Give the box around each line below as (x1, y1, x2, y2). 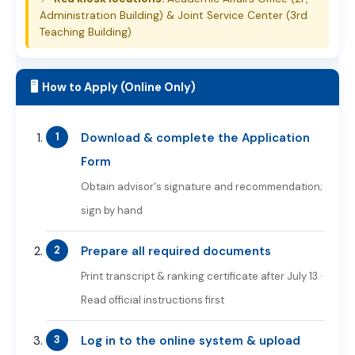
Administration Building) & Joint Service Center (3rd (40, 9, 307, 22)
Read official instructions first (81, 293, 224, 307)
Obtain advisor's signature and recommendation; (81, 180, 323, 193)
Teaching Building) (40, 25, 132, 39)
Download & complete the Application (81, 130, 310, 146)
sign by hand (81, 204, 143, 217)
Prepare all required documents (81, 243, 271, 259)
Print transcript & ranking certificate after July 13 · (81, 269, 323, 283)
